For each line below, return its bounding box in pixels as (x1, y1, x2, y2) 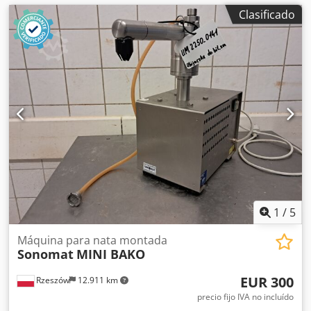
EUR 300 (240, 273, 294, 292)
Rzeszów (34, 274, 69, 286)
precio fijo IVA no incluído (197, 291, 294, 303)
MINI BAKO (76, 246, 145, 262)
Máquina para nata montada (17, 233, 167, 248)
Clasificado (239, 6, 295, 22)
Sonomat (17, 246, 74, 262)
